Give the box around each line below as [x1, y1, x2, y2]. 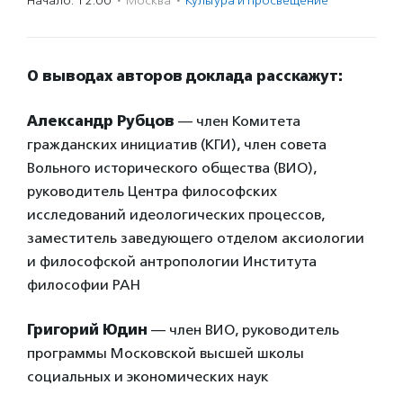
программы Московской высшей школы [27, 345, 304, 362]
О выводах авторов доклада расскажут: [27, 67, 343, 85]
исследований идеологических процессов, [27, 206, 325, 223]
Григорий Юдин [27, 321, 148, 338]
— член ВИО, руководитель [148, 321, 339, 338]
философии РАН [27, 276, 140, 293]
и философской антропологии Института [27, 253, 317, 270]
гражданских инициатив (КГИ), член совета [27, 136, 327, 153]
